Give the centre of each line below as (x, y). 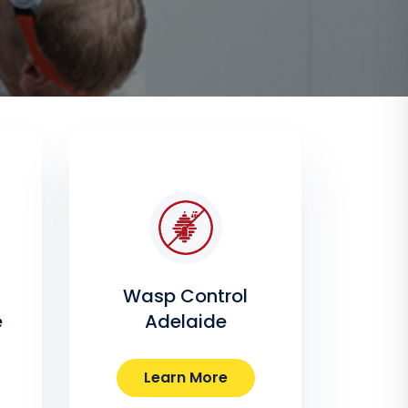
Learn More (185, 378)
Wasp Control (185, 296)
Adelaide (185, 322)
